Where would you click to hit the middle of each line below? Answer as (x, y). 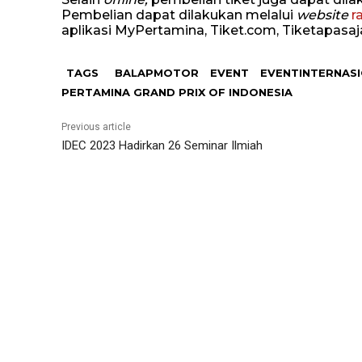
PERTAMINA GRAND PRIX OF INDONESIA (177, 92)
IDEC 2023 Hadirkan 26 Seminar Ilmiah (162, 145)
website (324, 15)
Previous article (96, 127)
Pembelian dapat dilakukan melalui (179, 15)
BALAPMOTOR (157, 73)
